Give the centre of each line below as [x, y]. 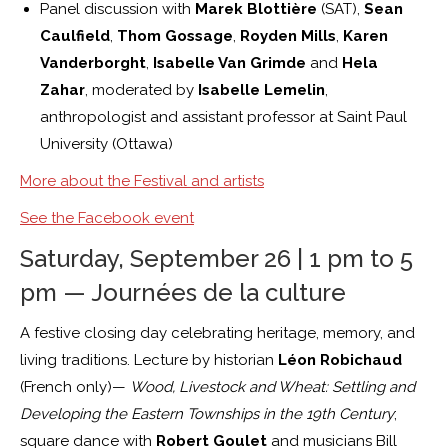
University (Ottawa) [106, 143]
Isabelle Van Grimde [229, 62]
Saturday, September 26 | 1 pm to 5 [216, 258]
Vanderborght [93, 62]
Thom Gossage [175, 35]
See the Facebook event [107, 217]
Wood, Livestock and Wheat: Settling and [272, 386]
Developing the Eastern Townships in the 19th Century [207, 413]
